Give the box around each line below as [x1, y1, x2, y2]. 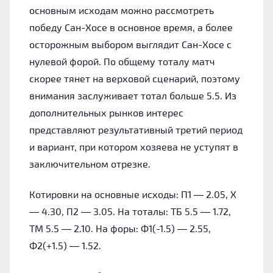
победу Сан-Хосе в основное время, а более [29, 21, 233, 33]
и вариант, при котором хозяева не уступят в [29, 140, 238, 152]
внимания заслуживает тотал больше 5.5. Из [29, 89, 236, 101]
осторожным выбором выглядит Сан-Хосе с [29, 38, 232, 50]
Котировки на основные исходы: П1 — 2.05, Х [29, 188, 236, 200]
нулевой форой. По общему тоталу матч [29, 55, 215, 67]
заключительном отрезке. [29, 157, 151, 169]
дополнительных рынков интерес [29, 106, 183, 118]
